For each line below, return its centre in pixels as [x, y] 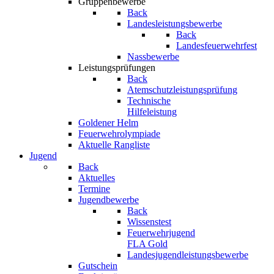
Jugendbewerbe [109, 200]
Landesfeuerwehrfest [217, 46]
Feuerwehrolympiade [119, 134]
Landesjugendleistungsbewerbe [188, 255]
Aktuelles [97, 178]
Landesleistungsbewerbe [175, 24]
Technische [149, 101]
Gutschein [98, 266]
